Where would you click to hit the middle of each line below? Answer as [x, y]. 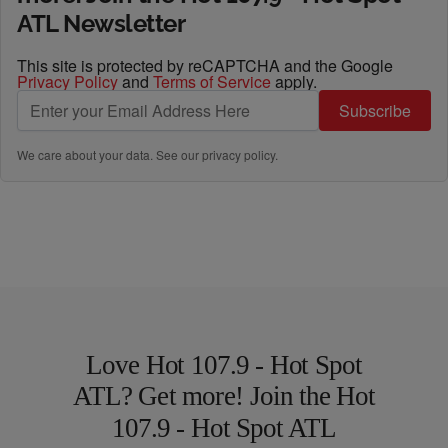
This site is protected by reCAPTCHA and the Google [205, 65]
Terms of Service [212, 81]
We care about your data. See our [109, 154]
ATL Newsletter [101, 23]
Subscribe [375, 110]
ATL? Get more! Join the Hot [224, 396]
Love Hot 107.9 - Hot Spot [224, 364]
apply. [294, 81]
